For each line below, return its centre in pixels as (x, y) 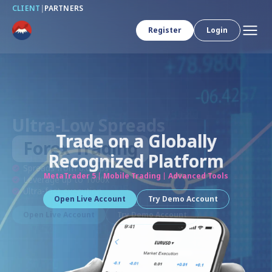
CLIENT (26, 8)
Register (165, 30)
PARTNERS (64, 8)
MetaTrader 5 (70, 176)
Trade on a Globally (136, 141)
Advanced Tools (198, 176)
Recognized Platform (136, 161)
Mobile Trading (132, 176)
